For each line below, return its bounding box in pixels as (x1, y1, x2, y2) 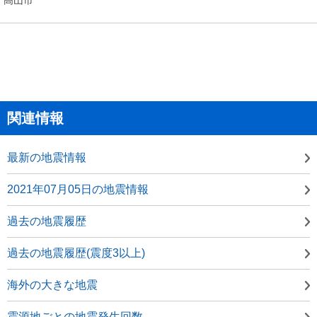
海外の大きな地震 (7, 278, 98, 291)
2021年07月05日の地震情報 (7, 183, 149, 195)
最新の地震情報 (7, 151, 86, 163)
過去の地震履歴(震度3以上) (7, 246, 145, 259)
